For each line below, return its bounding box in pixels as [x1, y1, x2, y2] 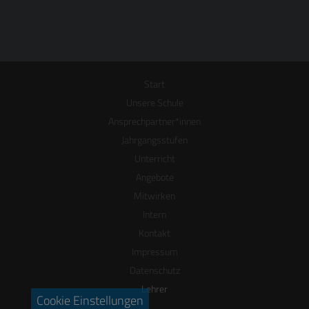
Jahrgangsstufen [121, 132, 188, 148]
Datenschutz [129, 262, 180, 278]
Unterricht [134, 150, 175, 166]
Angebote [135, 169, 174, 185]
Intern [143, 206, 166, 222]
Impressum [131, 243, 178, 259]
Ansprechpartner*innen [108, 113, 201, 129]
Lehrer [141, 281, 168, 297]
